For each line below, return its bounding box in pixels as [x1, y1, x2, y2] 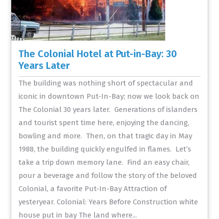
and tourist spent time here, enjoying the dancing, [19, 118, 190, 127]
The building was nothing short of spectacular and [19, 78, 194, 88]
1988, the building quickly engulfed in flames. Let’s [19, 144, 192, 153]
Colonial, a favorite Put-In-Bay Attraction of [19, 184, 167, 193]
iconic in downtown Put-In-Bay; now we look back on [19, 91, 200, 101]
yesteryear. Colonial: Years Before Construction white [19, 197, 198, 206]
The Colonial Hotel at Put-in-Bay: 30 [19, 47, 177, 60]
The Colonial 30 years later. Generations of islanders [19, 105, 198, 114]
